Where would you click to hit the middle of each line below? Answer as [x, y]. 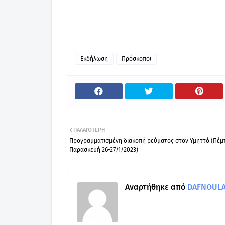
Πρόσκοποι [136, 59]
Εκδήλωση [94, 59]
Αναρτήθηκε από [155, 187]
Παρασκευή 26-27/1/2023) [104, 150]
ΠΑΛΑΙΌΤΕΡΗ [89, 130]
